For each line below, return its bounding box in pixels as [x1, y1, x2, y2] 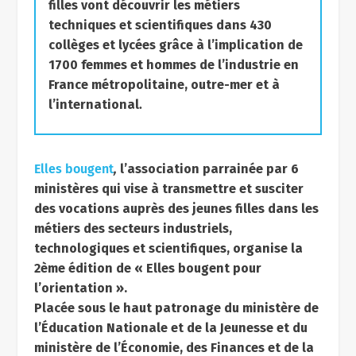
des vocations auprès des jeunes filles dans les [33, 201, 319, 216]
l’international [48, 97, 139, 112]
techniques [48, 17, 116, 33]
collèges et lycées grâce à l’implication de [48, 37, 303, 52]
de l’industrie [199, 57, 281, 72]
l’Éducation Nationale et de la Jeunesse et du [33, 320, 308, 335]
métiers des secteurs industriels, [33, 221, 232, 236]
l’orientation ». [33, 281, 127, 296]
